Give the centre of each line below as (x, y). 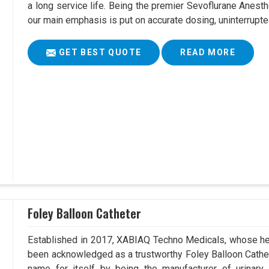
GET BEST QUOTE (99, 53)
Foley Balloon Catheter (85, 213)
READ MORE (208, 53)
